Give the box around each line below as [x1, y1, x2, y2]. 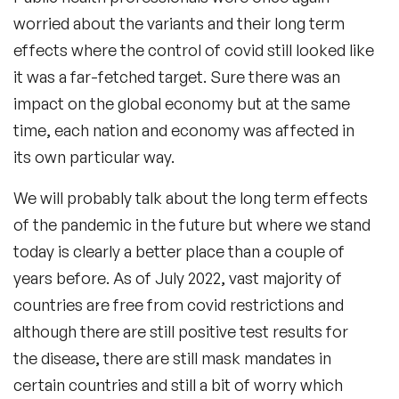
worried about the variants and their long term [13, 13, 345, 34]
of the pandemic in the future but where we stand [13, 215, 370, 235]
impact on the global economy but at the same [13, 94, 350, 114]
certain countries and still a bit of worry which [13, 375, 343, 395]
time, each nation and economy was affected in [13, 120, 354, 141]
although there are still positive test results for [13, 322, 348, 342]
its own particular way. [13, 147, 178, 167]
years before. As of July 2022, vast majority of [13, 268, 342, 289]
